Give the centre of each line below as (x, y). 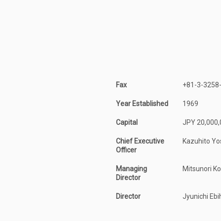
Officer (126, 150)
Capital (127, 122)
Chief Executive (140, 141)
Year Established (142, 103)
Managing (131, 168)
